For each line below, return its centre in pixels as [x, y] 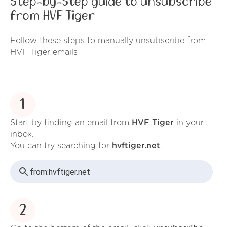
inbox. [22, 135]
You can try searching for [61, 146]
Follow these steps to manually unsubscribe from [108, 40]
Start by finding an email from [71, 123]
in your [189, 123]
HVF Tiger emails [44, 52]
